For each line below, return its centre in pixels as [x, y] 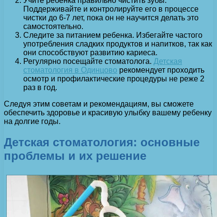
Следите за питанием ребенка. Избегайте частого [113, 35]
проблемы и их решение [75, 156]
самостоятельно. [53, 27]
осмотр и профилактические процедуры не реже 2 [114, 79]
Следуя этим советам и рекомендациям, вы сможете [99, 104]
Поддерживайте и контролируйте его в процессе [111, 9]
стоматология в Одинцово [70, 70]
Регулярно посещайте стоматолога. [88, 62]
